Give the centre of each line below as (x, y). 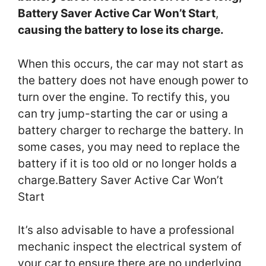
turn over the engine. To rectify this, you (124, 97)
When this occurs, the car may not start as (131, 64)
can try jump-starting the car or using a (123, 113)
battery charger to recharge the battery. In (131, 130)
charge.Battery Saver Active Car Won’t (121, 180)
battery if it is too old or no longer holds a (127, 163)
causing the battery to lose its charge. (121, 30)
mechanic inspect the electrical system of (130, 247)
